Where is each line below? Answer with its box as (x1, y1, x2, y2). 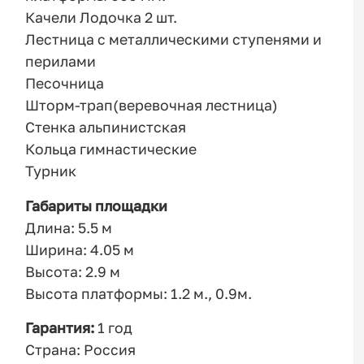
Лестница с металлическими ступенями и (25, 30, 323, 48)
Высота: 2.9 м (25, 262, 121, 280)
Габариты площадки (25, 197, 168, 214)
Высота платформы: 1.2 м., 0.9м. (25, 284, 253, 302)
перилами (25, 52, 97, 70)
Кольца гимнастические (25, 140, 197, 158)
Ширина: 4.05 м (25, 240, 135, 258)
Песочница (25, 74, 105, 92)
